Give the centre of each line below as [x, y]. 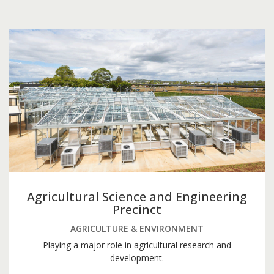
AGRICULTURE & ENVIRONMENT [137, 229]
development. [137, 258]
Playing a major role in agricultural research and [137, 245]
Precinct [137, 210]
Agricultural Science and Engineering [137, 197]
